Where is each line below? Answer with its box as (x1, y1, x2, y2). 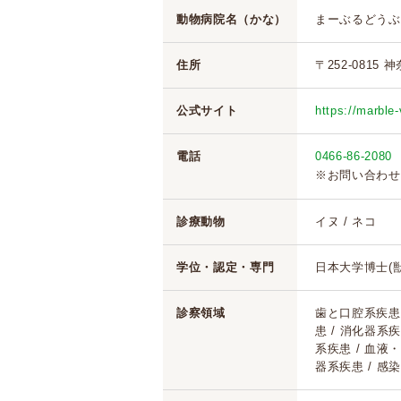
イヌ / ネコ (315, 215, 377, 228)
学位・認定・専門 (176, 260, 275, 274)
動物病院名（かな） (176, 13, 286, 26)
